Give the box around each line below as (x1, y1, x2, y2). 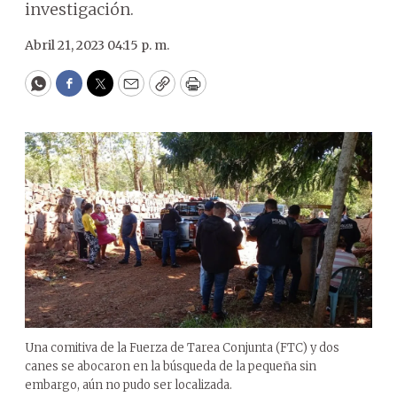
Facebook (67, 81, 143, 102)
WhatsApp (36, 81, 121, 102)
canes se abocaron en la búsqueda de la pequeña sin (25, 358, 316, 374)
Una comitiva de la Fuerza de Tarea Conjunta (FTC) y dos (25, 339, 339, 355)
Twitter (98, 81, 159, 102)
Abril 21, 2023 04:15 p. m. (25, 37, 169, 53)
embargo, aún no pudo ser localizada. (25, 377, 232, 393)
